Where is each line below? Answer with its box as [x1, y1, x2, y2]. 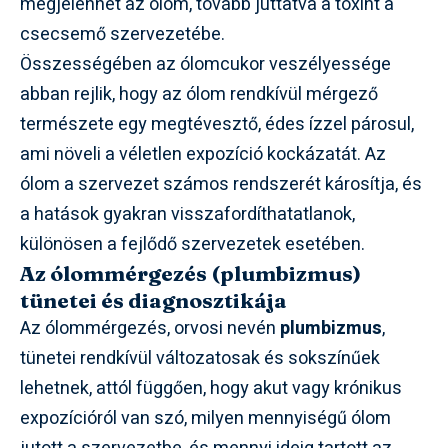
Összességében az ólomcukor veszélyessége [20, 50, 391, 78]
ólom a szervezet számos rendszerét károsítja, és [20, 170, 422, 198]
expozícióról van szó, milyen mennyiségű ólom [20, 404, 391, 432]
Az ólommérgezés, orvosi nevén [20, 314, 280, 342]
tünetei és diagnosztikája [20, 286, 287, 313]
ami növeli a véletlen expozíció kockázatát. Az [20, 140, 386, 168]
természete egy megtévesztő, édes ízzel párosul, [20, 110, 414, 138]
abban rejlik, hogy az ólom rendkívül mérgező [20, 80, 378, 108]
